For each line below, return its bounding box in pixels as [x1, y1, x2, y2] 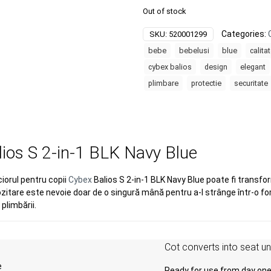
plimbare [148, 79, 178, 88]
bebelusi [179, 46, 209, 55]
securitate [234, 79, 268, 88]
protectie [191, 79, 221, 88]
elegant [240, 62, 266, 71]
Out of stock [143, 7, 186, 16]
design [204, 62, 227, 71]
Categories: [221, 29, 268, 39]
